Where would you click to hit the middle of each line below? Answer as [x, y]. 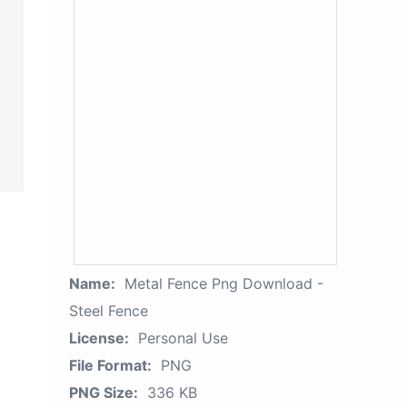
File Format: [110, 365]
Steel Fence [109, 311]
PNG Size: [104, 392]
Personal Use [183, 338]
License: [99, 338]
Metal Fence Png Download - [224, 283]
